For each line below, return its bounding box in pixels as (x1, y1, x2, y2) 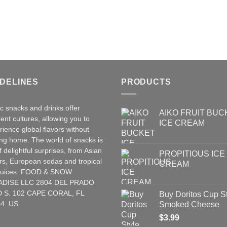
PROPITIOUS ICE (159, 149, 225, 159)
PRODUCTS (121, 77, 171, 86)
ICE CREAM (159, 119, 205, 128)
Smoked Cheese (159, 200, 219, 209)
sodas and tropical (41, 158, 102, 166)
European (10, 158, 41, 166)
